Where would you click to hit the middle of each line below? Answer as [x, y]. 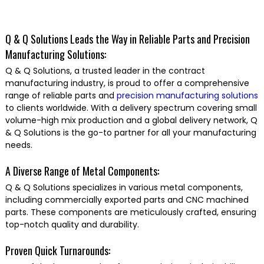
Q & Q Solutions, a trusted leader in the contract [105, 71]
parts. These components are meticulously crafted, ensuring [131, 212]
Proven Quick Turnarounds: [57, 251]
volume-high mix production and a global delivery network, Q [131, 121]
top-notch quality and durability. [72, 225]
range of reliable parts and [61, 96]
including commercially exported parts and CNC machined [127, 200]
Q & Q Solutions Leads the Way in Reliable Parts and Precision [127, 39]
